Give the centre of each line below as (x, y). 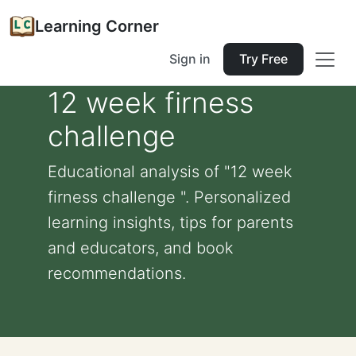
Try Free (263, 59)
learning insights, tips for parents (170, 222)
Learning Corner (97, 26)
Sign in (190, 59)
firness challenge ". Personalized (169, 197)
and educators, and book (141, 248)
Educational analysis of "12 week (170, 172)
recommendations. (117, 273)
